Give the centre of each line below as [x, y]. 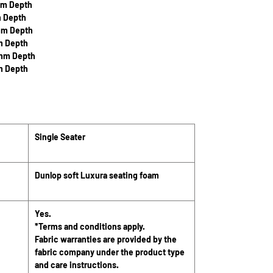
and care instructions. [77, 265]
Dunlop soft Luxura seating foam [98, 175]
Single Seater [60, 137]
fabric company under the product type [110, 252]
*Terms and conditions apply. [90, 226]
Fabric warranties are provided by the [106, 239]
